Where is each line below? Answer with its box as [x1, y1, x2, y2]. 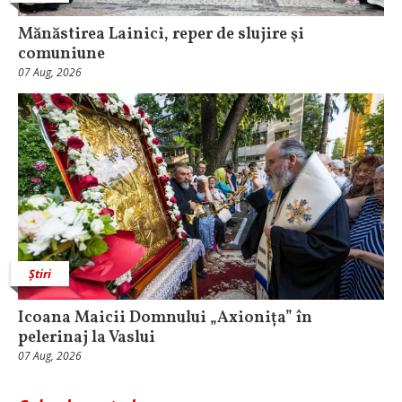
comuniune [18, 43, 105, 66]
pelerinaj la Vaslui [18, 326, 155, 349]
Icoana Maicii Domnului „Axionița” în [18, 306, 312, 329]
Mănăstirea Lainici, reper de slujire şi [18, 23, 304, 46]
